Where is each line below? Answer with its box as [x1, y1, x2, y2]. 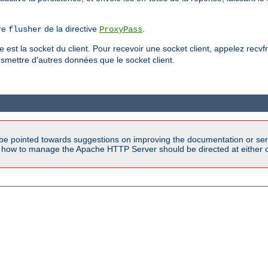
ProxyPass [99, 25, 142, 35]
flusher [8, 25, 42, 35]
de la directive [42, 24, 99, 34]
